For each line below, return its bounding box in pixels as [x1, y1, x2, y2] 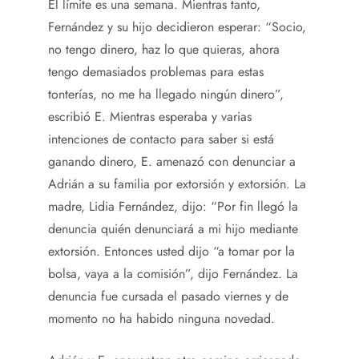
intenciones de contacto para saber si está [48, 130, 274, 148]
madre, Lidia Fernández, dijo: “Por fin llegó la [48, 197, 298, 216]
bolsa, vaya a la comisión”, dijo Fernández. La [48, 264, 298, 283]
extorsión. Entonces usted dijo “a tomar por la [48, 242, 295, 260]
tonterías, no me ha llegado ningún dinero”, [48, 85, 284, 103]
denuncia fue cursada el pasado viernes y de [48, 287, 288, 305]
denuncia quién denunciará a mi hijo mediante [48, 220, 298, 238]
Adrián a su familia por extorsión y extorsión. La [48, 175, 306, 193]
